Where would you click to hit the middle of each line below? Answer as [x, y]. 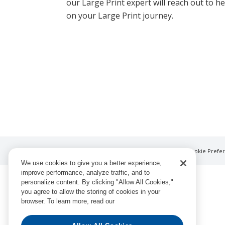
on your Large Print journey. [120, 16]
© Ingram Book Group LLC [104, 151]
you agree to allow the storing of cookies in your [91, 192]
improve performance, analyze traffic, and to [85, 173]
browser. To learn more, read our [69, 201]
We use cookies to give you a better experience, [91, 163]
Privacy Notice [162, 151]
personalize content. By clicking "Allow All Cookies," [97, 182]
